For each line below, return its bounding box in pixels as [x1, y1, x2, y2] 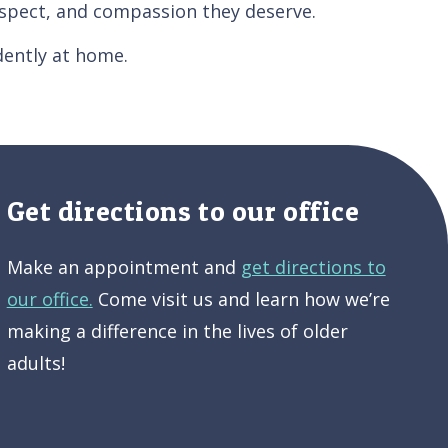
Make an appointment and [6, 254, 241, 279]
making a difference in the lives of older [6, 318, 348, 343]
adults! [6, 350, 65, 375]
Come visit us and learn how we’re [92, 286, 390, 311]
